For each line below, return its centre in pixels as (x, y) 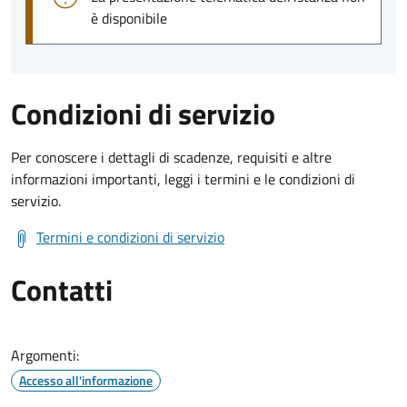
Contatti (62, 289)
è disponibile (129, 18)
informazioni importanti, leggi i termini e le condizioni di (183, 179)
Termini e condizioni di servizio (130, 237)
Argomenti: (45, 355)
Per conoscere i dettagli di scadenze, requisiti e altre (171, 157)
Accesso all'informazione (86, 380)
